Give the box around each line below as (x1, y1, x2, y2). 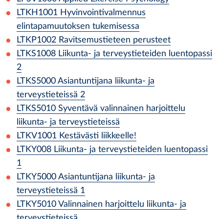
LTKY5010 (17, 200, 56, 208)
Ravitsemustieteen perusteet (59, 36, 171, 44)
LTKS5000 (17, 77, 56, 85)
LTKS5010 (17, 104, 56, 112)
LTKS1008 (17, 49, 56, 58)
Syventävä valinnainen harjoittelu (58, 104, 185, 112)
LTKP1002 (17, 36, 56, 44)
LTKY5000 (17, 173, 56, 181)
